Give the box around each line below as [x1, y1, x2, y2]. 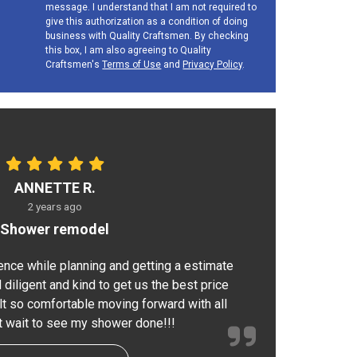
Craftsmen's [45, 59, 103, 70]
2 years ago [27, 200, 82, 213]
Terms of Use [102, 59, 162, 70]
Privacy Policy [182, 59, 243, 70]
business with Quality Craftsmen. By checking [45, 30, 249, 41]
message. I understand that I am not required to [45, 2, 257, 13]
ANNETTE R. [14, 179, 96, 196]
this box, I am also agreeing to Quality [45, 45, 212, 56]
